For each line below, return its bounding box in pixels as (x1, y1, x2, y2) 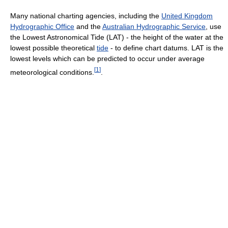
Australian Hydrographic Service (102, 22, 206, 31)
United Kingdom (161, 11, 213, 20)
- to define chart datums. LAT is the (108, 43, 223, 52)
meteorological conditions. (10, 68, 94, 76)
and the (74, 22, 102, 31)
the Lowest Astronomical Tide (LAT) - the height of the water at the (10, 33, 223, 41)
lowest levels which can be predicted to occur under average (10, 54, 205, 63)
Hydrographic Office (10, 22, 74, 31)
